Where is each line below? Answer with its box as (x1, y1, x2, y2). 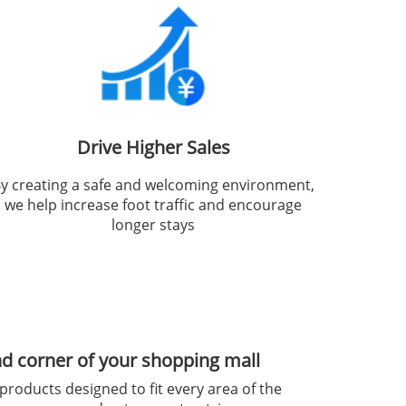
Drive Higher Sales (76, 135, 230, 159)
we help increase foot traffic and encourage (5, 195, 303, 215)
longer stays (111, 215, 196, 235)
